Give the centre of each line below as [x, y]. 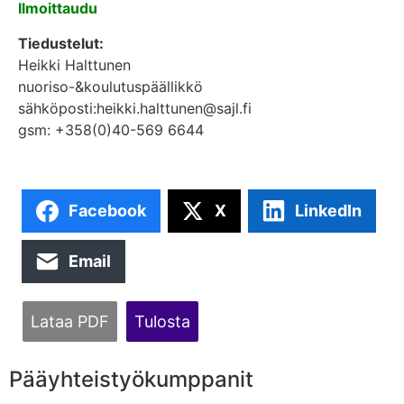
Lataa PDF [70, 321]
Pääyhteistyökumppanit [131, 379]
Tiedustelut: [61, 43]
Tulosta [162, 321]
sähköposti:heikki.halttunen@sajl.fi [135, 108]
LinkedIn [328, 211]
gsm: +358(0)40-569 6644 [111, 129]
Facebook [107, 211]
